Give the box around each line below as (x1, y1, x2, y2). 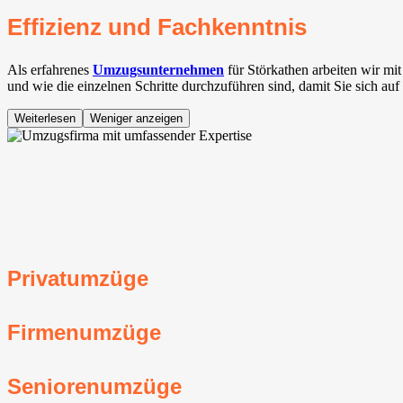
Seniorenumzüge (7, 373, 182, 399)
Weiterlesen (14, 112, 76, 126)
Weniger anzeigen (90, 112, 183, 126)
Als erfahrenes (7, 62, 93, 78)
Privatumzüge (7, 265, 148, 291)
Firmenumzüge (7, 319, 161, 345)
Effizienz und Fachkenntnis (7, 14, 307, 40)
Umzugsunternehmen (93, 62, 224, 78)
